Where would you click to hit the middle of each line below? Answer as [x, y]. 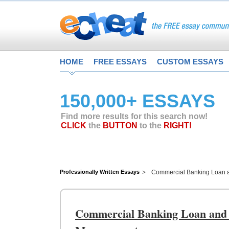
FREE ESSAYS [120, 62]
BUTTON [120, 125]
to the [151, 125]
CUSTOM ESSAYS [190, 62]
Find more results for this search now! [134, 116]
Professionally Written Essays [100, 172]
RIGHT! [178, 125]
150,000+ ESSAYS [138, 101]
